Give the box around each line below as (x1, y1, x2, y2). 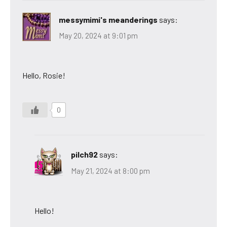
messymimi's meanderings (59, 14, 158, 24)
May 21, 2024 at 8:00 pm (71, 166, 150, 175)
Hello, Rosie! (22, 70, 65, 81)
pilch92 (71, 149, 98, 160)
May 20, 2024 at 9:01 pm (59, 31, 138, 41)
